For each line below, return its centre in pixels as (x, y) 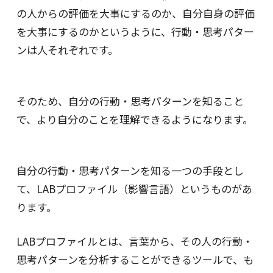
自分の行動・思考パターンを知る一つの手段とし (130, 171)
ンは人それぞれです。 (67, 49)
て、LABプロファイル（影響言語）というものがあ (134, 189)
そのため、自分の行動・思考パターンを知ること (130, 101)
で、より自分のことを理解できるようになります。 (134, 119)
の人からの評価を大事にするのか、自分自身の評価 (135, 13)
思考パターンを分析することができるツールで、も (135, 260)
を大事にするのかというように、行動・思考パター (135, 31)
